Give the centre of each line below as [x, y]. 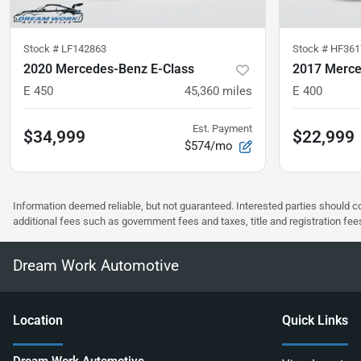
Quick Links [315, 321]
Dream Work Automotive [96, 266]
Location [38, 321]
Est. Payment [222, 129]
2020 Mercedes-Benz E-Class [109, 69]
